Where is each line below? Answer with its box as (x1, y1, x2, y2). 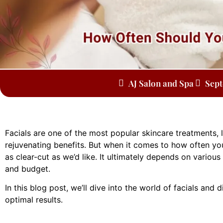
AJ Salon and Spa (128, 77, 194, 89)
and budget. (5, 163, 50, 174)
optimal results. (5, 195, 63, 205)
